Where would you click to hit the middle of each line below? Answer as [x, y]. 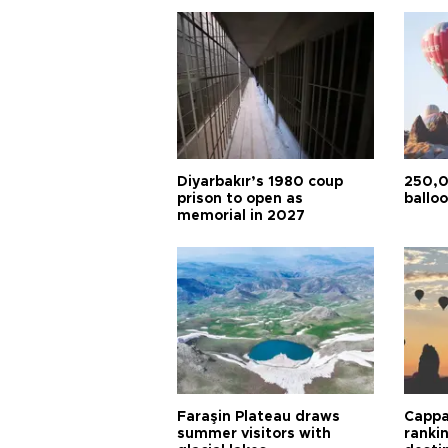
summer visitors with [254, 434]
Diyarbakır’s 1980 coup [260, 182]
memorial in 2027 [241, 216]
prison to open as [240, 199]
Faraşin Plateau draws [258, 417]
